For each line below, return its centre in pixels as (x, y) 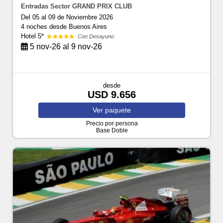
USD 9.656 (112, 94)
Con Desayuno (96, 36)
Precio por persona (112, 123)
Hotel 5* (34, 36)
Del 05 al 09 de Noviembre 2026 (67, 17)
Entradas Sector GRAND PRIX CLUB (77, 6)
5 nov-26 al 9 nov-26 (65, 46)
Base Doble (112, 130)
